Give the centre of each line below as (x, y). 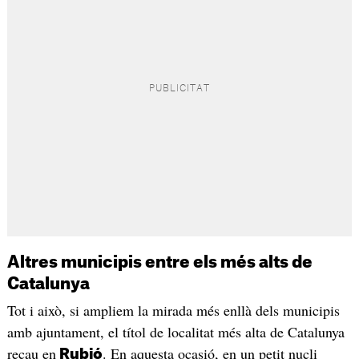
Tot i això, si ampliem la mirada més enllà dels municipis (173, 311)
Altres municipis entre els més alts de (159, 263)
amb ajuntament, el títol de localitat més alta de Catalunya (175, 332)
